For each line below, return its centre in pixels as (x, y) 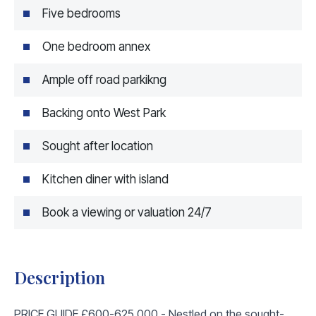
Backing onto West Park (104, 113)
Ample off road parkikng (104, 79)
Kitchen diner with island (105, 179)
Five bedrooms (81, 13)
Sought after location (98, 146)
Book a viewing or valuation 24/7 (127, 212)
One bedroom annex (96, 46)
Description (60, 277)
